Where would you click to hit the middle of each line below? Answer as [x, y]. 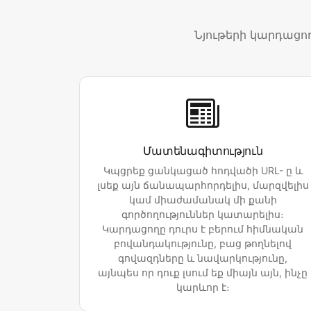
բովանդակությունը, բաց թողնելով [203, 244]
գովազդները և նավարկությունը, [203, 258]
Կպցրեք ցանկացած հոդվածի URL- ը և [203, 171]
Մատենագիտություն [203, 151]
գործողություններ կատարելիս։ [203, 215]
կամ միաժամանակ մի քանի [203, 200]
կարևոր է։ [203, 287]
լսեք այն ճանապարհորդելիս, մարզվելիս [203, 185]
